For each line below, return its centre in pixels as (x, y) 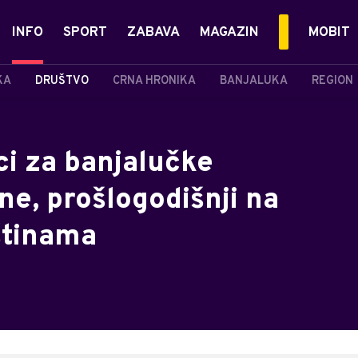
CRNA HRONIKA (154, 81)
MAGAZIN (229, 33)
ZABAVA (153, 33)
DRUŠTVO (62, 81)
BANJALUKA (254, 81)
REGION (332, 81)
